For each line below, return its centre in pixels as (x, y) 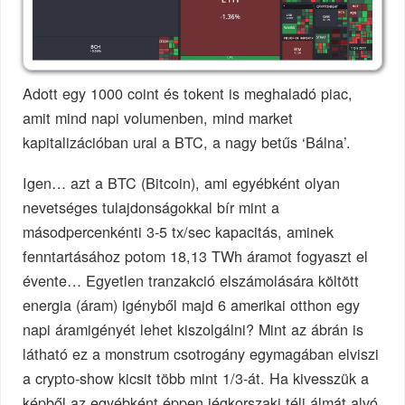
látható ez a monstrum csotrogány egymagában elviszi (201, 353)
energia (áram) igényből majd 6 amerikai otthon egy (192, 304)
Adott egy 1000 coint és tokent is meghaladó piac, (188, 93)
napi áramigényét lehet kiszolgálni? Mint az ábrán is (193, 329)
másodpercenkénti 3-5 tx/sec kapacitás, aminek (179, 231)
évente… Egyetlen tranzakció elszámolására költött (191, 280)
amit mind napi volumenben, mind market (158, 117)
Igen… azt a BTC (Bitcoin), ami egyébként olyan (182, 182)
